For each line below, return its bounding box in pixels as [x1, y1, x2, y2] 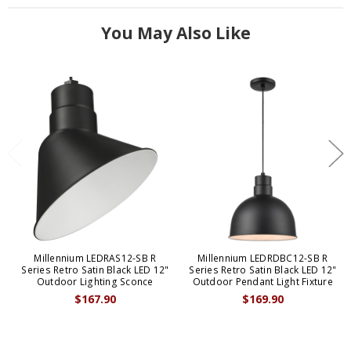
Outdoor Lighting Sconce [36, 275, 154, 289]
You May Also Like [100, 22, 251, 45]
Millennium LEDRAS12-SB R [34, 251, 157, 266]
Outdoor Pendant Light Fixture [192, 275, 333, 289]
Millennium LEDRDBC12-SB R [197, 251, 328, 266]
